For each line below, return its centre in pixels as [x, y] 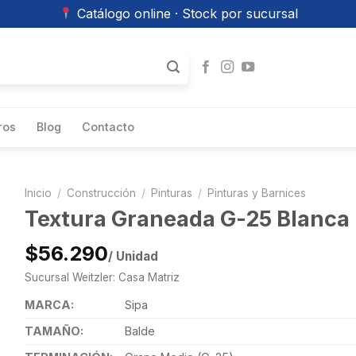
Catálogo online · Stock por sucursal [185, 14]
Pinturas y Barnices [257, 193]
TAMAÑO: [54, 331]
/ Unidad [133, 257]
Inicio [38, 193]
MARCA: [49, 305]
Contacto [108, 127]
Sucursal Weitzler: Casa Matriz [102, 278]
